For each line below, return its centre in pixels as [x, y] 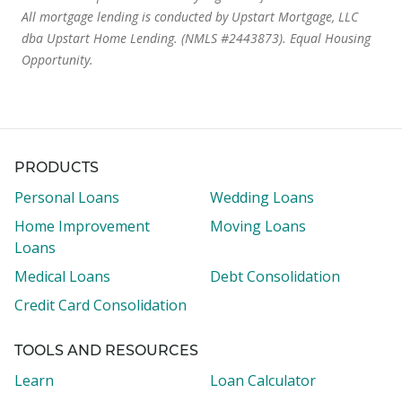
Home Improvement [82, 226]
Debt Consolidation [275, 276]
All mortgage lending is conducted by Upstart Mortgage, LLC [190, 17]
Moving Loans [258, 226]
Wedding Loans [262, 197]
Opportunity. [57, 60]
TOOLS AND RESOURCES [106, 352]
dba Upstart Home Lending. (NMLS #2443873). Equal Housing [196, 38]
